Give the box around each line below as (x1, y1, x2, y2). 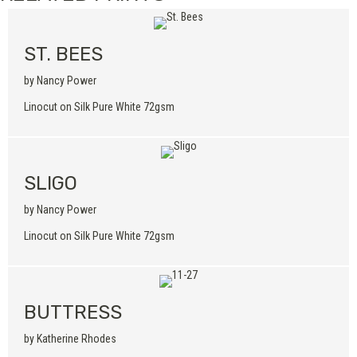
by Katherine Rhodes (24, 332, 116, 345)
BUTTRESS (24, 301, 122, 324)
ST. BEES (24, 43, 103, 65)
